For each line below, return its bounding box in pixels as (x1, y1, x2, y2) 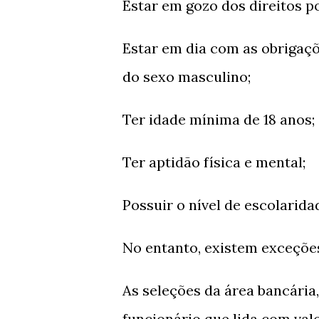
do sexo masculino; (122, 68, 251, 85)
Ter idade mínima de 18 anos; (122, 110, 315, 128)
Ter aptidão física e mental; (122, 153, 305, 171)
